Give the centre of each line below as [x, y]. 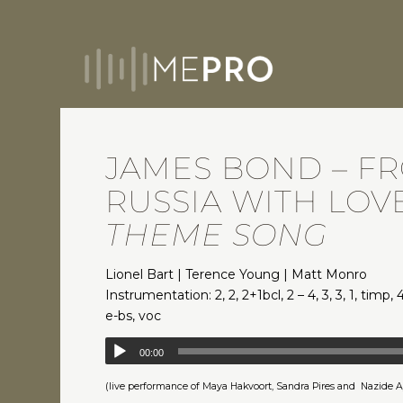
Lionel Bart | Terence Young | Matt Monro [237, 274]
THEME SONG [217, 235]
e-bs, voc [134, 316]
